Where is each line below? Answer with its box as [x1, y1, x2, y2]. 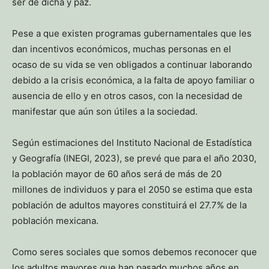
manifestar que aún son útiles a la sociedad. [12, 106, 198, 118]
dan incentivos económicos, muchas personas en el [12, 43, 231, 55]
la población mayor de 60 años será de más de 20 [12, 168, 222, 180]
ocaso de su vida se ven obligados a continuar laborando [12, 59, 252, 71]
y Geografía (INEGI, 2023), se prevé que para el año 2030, [12, 153, 256, 165]
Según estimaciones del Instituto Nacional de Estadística [12, 137, 252, 149]
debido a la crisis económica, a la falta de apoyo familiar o [12, 74, 255, 86]
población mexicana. [12, 215, 98, 227]
